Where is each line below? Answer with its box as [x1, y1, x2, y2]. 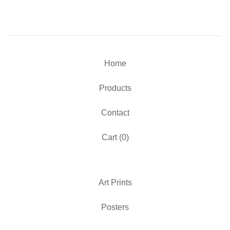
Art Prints [98, 178, 132, 187]
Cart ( [101, 133, 122, 142]
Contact [101, 108, 129, 118]
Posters [101, 203, 129, 212]
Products [99, 84, 131, 93]
